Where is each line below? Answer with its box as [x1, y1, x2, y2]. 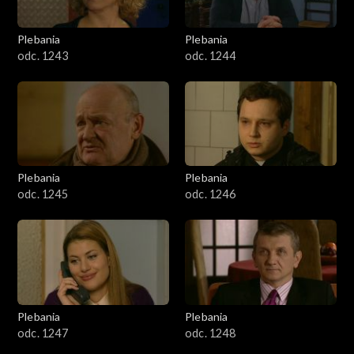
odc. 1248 [185, 326, 235, 341]
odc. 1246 [185, 187, 235, 201]
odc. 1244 [185, 48, 235, 62]
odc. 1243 [17, 48, 68, 62]
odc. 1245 [17, 187, 68, 201]
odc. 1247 [17, 326, 68, 341]
